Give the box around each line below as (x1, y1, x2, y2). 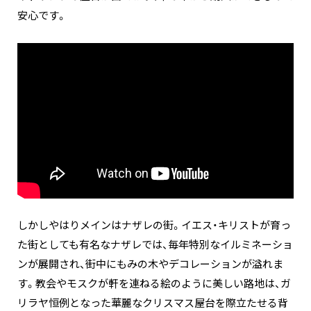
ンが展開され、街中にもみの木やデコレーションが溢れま (17, 257, 283, 271)
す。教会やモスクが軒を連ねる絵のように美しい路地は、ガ (17, 276, 291, 291)
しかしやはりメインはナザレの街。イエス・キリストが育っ (17, 218, 291, 233)
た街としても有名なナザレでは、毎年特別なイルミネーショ (17, 237, 293, 252)
